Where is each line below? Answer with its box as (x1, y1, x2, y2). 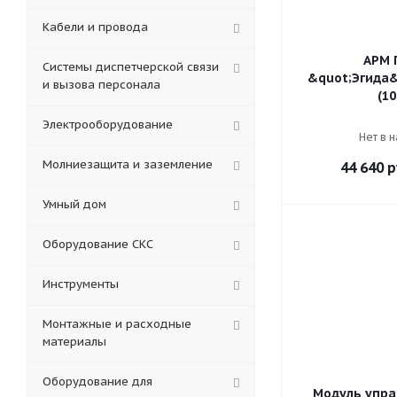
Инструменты (43, 276, 119, 292)
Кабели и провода (43, 19, 148, 35)
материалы (43, 334, 106, 349)
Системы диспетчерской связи (43, 59, 219, 74)
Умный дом (43, 197, 106, 212)
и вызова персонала (43, 77, 160, 92)
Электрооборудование (43, 117, 173, 132)
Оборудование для (43, 374, 152, 389)
